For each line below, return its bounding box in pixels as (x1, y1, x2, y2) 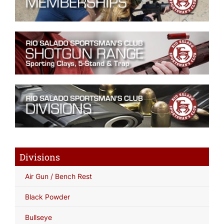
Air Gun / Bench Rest (25, 171, 92, 180)
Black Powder (25, 192, 70, 201)
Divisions (19, 150, 60, 163)
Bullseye (25, 212, 52, 221)
